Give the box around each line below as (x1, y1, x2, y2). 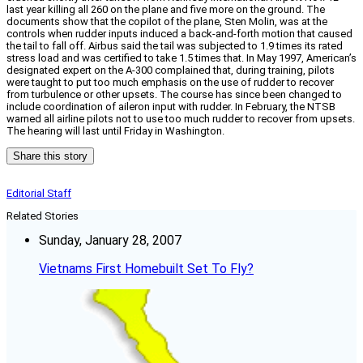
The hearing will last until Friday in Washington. (6, 125, 224, 138)
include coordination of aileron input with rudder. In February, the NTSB (6, 100, 335, 113)
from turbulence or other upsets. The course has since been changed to (6, 88, 342, 101)
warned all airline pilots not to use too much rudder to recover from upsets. (6, 113, 355, 126)
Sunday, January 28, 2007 (39, 233, 181, 249)
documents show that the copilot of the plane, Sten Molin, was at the (6, 15, 327, 28)
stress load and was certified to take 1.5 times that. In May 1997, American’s (6, 52, 357, 65)
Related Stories (6, 210, 79, 223)
